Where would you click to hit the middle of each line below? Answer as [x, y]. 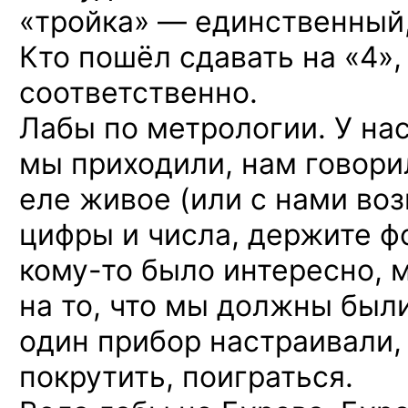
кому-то [76, 270]
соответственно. [138, 92]
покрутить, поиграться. [186, 377]
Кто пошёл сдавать [161, 57]
